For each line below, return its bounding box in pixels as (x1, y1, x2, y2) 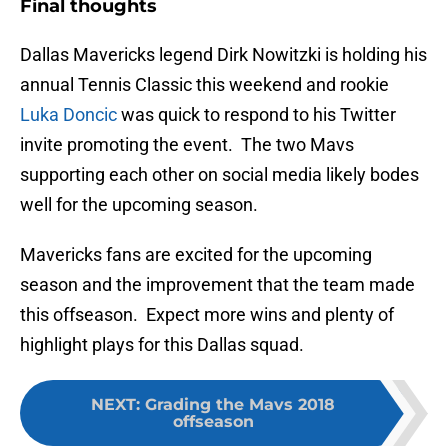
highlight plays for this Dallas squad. (20, 334, 304, 356)
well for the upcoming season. (20, 194, 258, 216)
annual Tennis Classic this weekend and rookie (20, 74, 389, 96)
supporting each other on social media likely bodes (20, 164, 419, 186)
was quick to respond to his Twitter (117, 104, 396, 126)
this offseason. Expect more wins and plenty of (20, 304, 394, 326)
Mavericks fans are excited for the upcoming (20, 244, 372, 266)
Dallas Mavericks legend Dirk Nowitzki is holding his (20, 44, 427, 66)
